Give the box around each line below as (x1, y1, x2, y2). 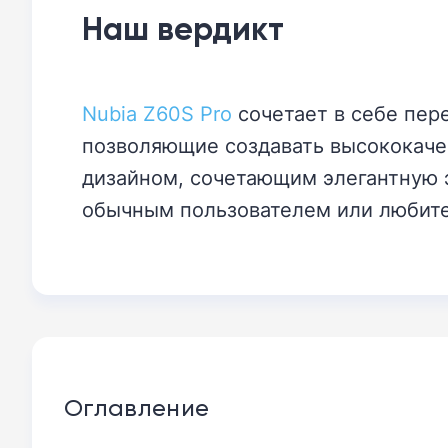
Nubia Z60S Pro (82, 99, 232, 127)
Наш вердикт (82, 8, 284, 48)
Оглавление (64, 392, 210, 422)
